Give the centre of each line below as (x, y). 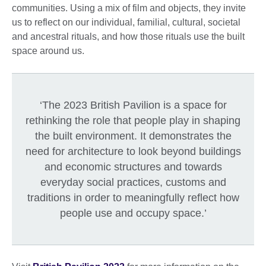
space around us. (48, 50)
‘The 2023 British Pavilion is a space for (133, 105)
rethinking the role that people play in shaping (133, 120)
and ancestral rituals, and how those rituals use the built (128, 36)
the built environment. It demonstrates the (133, 136)
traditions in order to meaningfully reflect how (133, 197)
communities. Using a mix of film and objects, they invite (129, 8)
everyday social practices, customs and (133, 182)
